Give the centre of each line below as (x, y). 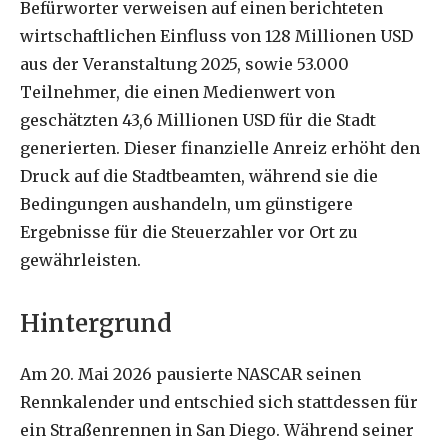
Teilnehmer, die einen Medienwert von (177, 91)
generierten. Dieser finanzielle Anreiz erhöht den (220, 147)
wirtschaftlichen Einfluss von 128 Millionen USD (216, 35)
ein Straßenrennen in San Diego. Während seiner (217, 430)
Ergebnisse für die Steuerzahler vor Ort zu (189, 231)
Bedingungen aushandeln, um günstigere (186, 203)
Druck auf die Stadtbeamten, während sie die (199, 175)
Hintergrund (96, 324)
